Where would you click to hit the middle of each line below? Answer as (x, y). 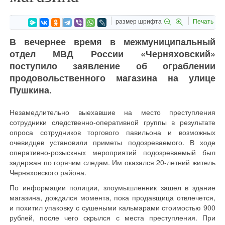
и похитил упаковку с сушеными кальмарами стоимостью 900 (113, 207)
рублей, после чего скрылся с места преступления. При (113, 217)
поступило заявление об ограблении (113, 66)
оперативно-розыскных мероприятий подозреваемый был (113, 152)
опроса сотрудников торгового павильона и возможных (113, 132)
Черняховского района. (48, 172)
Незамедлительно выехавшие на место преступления (113, 112)
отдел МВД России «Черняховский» (113, 54)
